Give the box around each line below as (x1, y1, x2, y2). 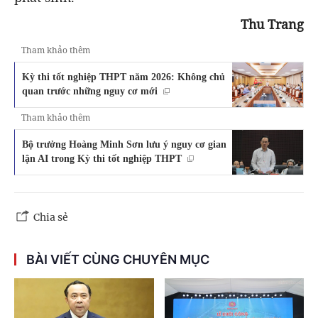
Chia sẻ (33, 210, 68, 224)
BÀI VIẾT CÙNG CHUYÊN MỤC (26, 251, 209, 267)
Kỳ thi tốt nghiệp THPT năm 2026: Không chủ (22, 71, 225, 83)
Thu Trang (241, 16, 304, 33)
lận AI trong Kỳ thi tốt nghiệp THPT (22, 153, 182, 164)
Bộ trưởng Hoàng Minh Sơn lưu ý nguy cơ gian (22, 138, 226, 150)
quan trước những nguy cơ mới (22, 85, 158, 97)
